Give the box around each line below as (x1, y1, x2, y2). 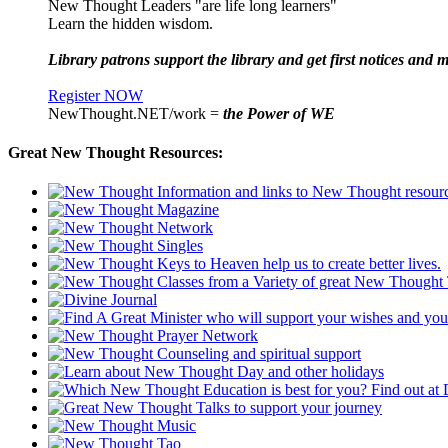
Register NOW (48, 86, 143, 104)
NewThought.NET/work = (48, 104, 223, 122)
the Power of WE (223, 104, 335, 122)
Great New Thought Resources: (8, 143, 223, 161)
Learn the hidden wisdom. (48, 14, 213, 32)
